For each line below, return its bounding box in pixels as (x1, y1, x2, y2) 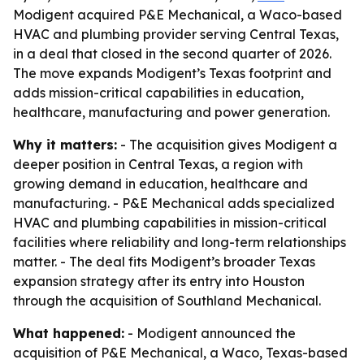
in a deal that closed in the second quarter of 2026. (13, 45, 331, 62)
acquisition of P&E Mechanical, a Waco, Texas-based (13, 344, 348, 361)
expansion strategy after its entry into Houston (13, 273, 305, 289)
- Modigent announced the (124, 325, 296, 341)
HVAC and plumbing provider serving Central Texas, (13, 26, 339, 42)
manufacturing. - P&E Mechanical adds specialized (13, 195, 335, 211)
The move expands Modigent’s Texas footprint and (13, 65, 331, 81)
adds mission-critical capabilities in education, (13, 84, 304, 101)
